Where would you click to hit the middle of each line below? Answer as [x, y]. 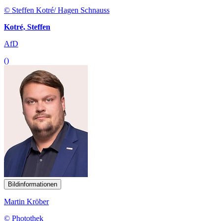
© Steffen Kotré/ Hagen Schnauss [57, 10]
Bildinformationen [33, 184]
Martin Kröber [26, 201]
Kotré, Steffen [27, 27]
